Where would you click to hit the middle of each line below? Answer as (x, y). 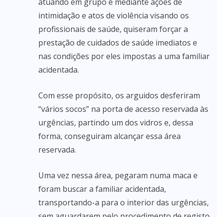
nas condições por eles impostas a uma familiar (124, 56)
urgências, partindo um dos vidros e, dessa (116, 123)
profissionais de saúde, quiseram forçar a (113, 29)
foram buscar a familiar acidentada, (102, 189)
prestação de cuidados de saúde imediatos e (118, 43)
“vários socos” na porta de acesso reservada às (123, 109)
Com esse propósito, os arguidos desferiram (119, 95)
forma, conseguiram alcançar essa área (109, 136)
